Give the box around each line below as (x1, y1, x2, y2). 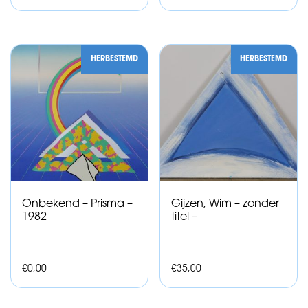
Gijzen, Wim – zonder (171, 198, 280, 210)
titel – (171, 211, 198, 223)
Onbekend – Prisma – (22, 198, 133, 210)
